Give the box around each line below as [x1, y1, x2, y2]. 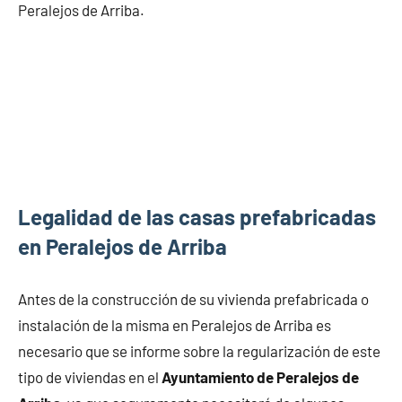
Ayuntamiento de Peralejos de [162, 367, 359, 386]
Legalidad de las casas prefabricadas [18, 203, 376, 230]
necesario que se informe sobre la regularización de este [18, 341, 380, 360]
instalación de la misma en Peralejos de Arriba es [18, 315, 331, 334]
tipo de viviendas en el [18, 367, 162, 386]
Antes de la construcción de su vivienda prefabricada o [18, 289, 369, 308]
